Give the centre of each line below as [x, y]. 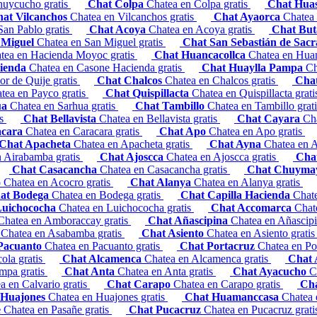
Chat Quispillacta [149, 93]
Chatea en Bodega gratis [108, 195]
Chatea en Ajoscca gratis [223, 157]
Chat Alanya [162, 183]
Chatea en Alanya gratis [248, 183]
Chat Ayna [237, 144]
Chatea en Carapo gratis [228, 284]
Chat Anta [91, 272]
